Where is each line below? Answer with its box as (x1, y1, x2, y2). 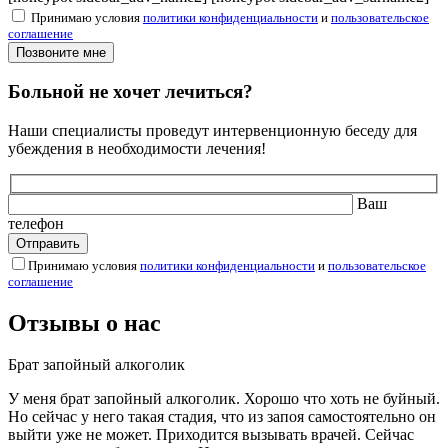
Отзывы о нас (8, 309, 161, 336)
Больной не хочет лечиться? (8, 81, 253, 103)
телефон (8, 214, 64, 232)
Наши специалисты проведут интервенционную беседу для (8, 122, 417, 140)
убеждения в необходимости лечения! (8, 140, 266, 158)
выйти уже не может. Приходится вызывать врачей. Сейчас (8, 426, 414, 444)
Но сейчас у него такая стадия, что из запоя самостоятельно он (8, 408, 436, 426)
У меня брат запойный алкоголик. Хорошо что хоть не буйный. (8, 390, 440, 408)
